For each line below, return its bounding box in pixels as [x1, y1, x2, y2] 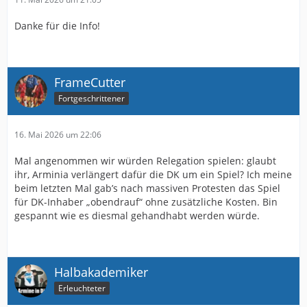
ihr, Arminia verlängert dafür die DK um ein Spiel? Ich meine [14, 167, 292, 181]
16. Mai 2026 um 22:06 [14, 128, 101, 140]
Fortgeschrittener [58, 92, 125, 104]
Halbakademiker [54, 263, 148, 280]
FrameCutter [54, 73, 125, 90]
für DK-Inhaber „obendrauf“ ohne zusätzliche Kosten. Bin [14, 195, 278, 208]
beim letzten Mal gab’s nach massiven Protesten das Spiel [14, 181, 280, 195]
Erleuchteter [58, 282, 106, 294]
